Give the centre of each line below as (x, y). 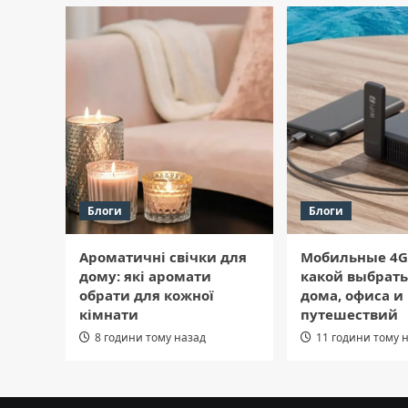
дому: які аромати (145, 275)
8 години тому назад (150, 337)
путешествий (349, 314)
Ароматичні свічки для (163, 256)
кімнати (109, 314)
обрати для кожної (147, 295)
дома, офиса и (352, 295)
